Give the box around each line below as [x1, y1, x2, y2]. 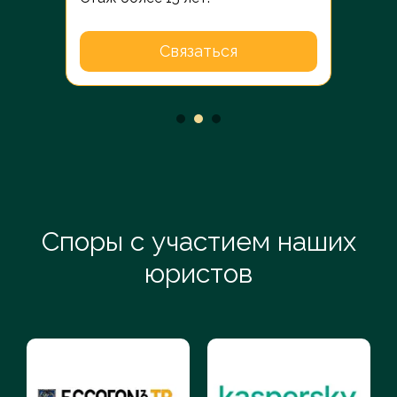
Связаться [160, 42, 237, 60]
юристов [144, 258, 253, 289]
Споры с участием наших [41, 226, 356, 257]
